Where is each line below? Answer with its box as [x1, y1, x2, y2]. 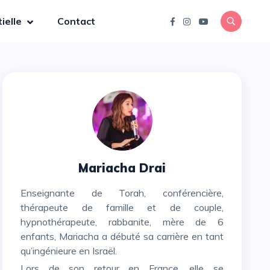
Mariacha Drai [78, 160, 166, 175]
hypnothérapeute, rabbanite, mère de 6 [20, 216, 224, 228]
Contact [57, 15, 95, 27]
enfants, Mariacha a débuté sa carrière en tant [20, 230, 224, 242]
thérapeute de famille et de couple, [20, 201, 224, 213]
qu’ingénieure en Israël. [20, 245, 118, 257]
